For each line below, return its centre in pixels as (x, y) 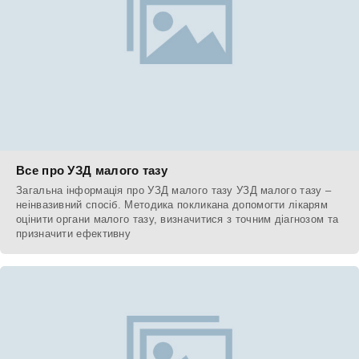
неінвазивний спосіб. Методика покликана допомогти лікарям (172, 205)
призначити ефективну (73, 234)
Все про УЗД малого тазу (92, 171)
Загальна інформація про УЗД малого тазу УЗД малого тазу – (174, 191)
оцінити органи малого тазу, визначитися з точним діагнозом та (177, 220)
